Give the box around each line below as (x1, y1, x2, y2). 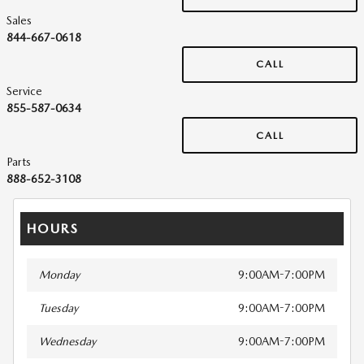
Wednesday (39, 335, 96, 349)
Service (6, 84, 42, 97)
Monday (39, 268, 80, 282)
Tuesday (39, 301, 78, 315)
